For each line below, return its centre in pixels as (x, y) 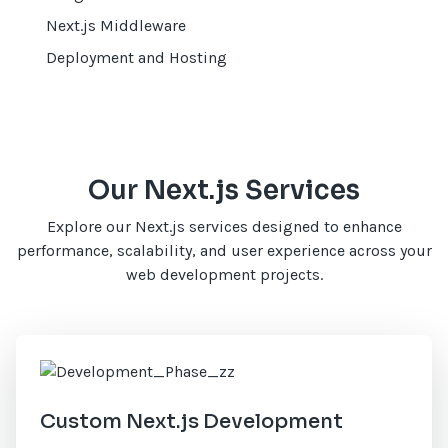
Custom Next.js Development (192, 422)
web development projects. (224, 274)
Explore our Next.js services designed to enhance (224, 226)
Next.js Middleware (116, 25)
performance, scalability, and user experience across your (224, 250)
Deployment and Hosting (137, 57)
